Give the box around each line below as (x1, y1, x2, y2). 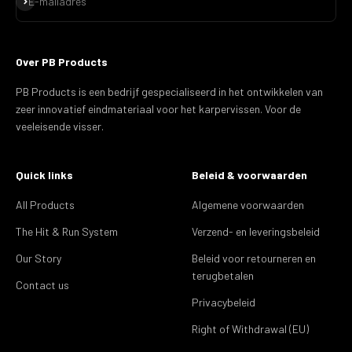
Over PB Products (16, 54, 108, 68)
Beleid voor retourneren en (192, 251, 316, 265)
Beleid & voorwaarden (192, 167, 307, 181)
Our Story (16, 251, 61, 265)
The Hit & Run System (16, 224, 118, 238)
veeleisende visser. (16, 119, 104, 133)
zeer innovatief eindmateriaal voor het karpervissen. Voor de (16, 101, 301, 115)
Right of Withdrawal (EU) (192, 321, 309, 335)
